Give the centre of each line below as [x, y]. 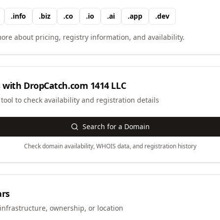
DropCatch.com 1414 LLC [75, 85]
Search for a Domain [116, 126]
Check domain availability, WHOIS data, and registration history [110, 146]
